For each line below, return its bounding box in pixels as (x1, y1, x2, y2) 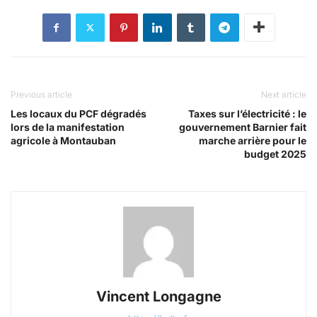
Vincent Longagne (96, 287, 221, 305)
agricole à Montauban (11, 134, 116, 146)
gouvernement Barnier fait (179, 120, 306, 133)
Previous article (11, 88, 72, 100)
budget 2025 (244, 147, 306, 160)
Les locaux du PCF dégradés (11, 107, 146, 120)
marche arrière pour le (199, 134, 306, 146)
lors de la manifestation (11, 120, 125, 133)
